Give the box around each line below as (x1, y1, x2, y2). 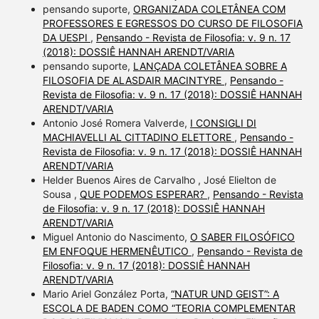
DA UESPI (42, 31, 90, 44)
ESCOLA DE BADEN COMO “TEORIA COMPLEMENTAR (42, 302, 296, 315)
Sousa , (42, 188, 80, 201)
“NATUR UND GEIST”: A (170, 288, 279, 300)
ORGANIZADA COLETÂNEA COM (132, 3, 286, 16)
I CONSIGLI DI (189, 117, 256, 130)
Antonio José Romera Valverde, (42, 117, 190, 130)
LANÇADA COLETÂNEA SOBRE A (132, 60, 287, 73)
